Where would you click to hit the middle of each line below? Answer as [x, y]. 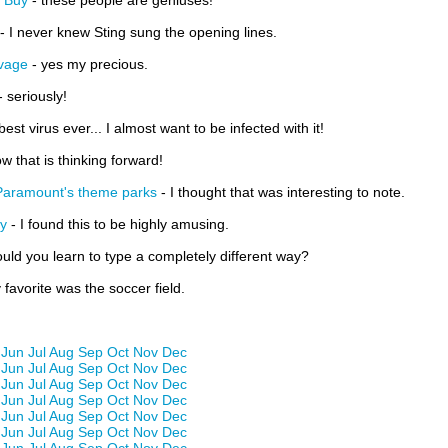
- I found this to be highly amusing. [118, 224]
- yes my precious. [88, 64]
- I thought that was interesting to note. [281, 192]
